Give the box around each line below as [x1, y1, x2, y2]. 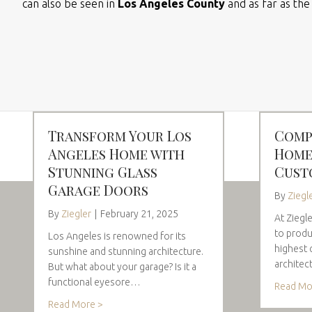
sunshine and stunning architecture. [48, 245, 203, 257]
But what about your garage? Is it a [48, 260, 196, 272]
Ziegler [61, 208, 91, 219]
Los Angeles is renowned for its [48, 230, 186, 242]
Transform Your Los [48, 125, 192, 145]
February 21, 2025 [100, 208, 178, 219]
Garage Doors [48, 180, 148, 199]
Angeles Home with [48, 143, 185, 163]
